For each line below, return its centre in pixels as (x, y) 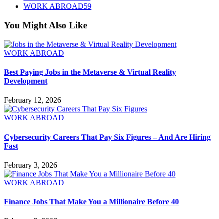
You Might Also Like (45, 25)
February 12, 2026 (33, 100)
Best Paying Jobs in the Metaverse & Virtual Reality (90, 72)
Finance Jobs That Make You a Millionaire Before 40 (91, 202)
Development (26, 81)
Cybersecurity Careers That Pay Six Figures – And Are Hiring (107, 137)
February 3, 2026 (31, 165)
